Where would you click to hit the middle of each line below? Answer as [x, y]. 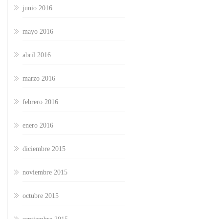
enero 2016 [38, 126]
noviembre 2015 [45, 173]
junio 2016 [37, 8]
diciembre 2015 [44, 149]
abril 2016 [37, 55]
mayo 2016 [38, 32]
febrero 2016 [40, 102]
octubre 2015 [41, 196]
